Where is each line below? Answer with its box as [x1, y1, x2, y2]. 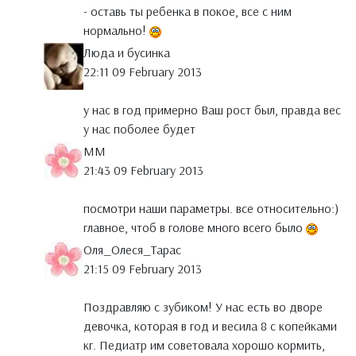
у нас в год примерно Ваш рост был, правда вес [83, 102, 341, 118]
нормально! [83, 22, 149, 39]
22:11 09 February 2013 [83, 64, 202, 80]
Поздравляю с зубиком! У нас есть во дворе [83, 299, 323, 315]
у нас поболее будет [83, 121, 195, 137]
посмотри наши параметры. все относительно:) [83, 200, 339, 217]
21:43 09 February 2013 [83, 162, 203, 179]
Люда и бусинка [83, 44, 170, 61]
